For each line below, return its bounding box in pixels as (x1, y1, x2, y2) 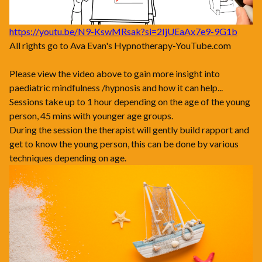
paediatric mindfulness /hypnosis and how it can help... (9, 82, 223, 94)
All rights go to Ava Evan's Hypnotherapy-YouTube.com (9, 40, 233, 51)
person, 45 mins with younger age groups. (9, 110, 173, 122)
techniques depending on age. (9, 152, 130, 164)
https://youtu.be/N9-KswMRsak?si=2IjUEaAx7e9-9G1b (9, 26, 237, 37)
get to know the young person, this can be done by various (9, 138, 239, 150)
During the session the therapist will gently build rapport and (9, 124, 249, 136)
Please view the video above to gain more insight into (9, 68, 220, 80)
